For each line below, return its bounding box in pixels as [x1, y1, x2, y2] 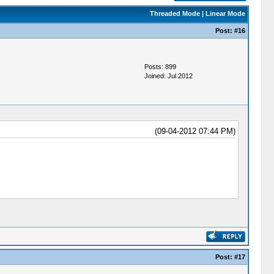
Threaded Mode [149, 10, 200, 17]
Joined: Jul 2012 [144, 72, 193, 80]
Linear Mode [205, 10, 245, 17]
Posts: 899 [144, 63, 176, 70]
